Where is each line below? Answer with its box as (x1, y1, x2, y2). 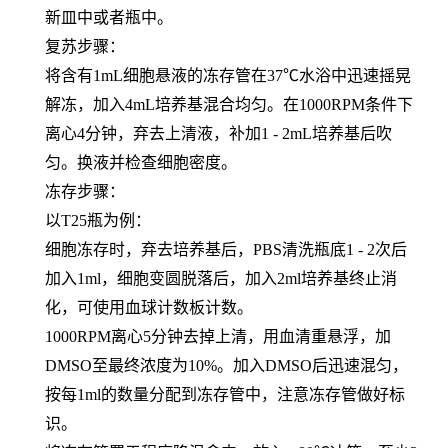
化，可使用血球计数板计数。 (45, 299, 253, 317)
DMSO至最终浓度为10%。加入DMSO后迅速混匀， (45, 357, 408, 375)
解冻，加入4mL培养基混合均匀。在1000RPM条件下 (45, 96, 413, 114)
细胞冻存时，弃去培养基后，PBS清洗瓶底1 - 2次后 (45, 241, 407, 259)
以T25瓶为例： (45, 212, 151, 230)
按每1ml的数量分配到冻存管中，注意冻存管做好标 (45, 386, 405, 404)
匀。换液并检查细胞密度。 (45, 154, 237, 172)
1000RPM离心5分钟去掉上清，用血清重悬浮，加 (45, 328, 391, 346)
